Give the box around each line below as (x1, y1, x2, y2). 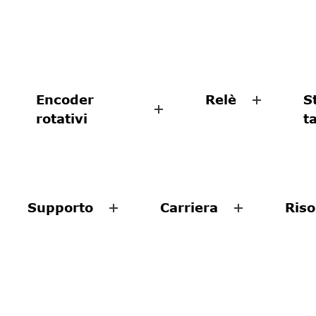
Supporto (28, 200, 93, 216)
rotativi (36, 111, 87, 126)
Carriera (160, 200, 218, 216)
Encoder (36, 92, 94, 107)
